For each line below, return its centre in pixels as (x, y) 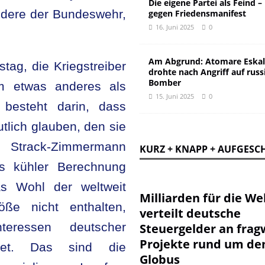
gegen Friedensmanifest (197, 13)
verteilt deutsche (190, 213)
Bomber (164, 83)
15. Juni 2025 (174, 96)
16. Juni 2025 (174, 27)
